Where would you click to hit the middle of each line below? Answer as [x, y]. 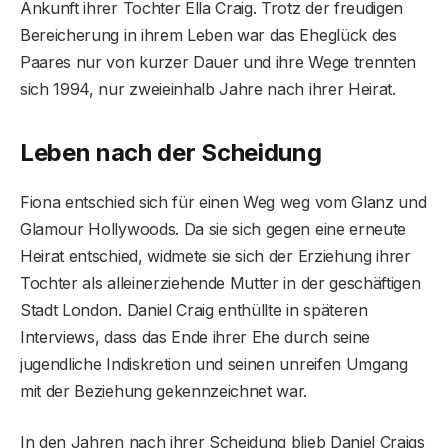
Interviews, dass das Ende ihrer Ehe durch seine [195, 337]
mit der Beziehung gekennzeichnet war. [164, 391]
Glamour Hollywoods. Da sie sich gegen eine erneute [213, 229]
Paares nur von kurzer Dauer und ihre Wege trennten [218, 61]
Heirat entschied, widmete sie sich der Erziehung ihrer [215, 256]
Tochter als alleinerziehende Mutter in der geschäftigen [220, 283]
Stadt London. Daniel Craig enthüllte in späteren [194, 310]
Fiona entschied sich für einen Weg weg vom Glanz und [223, 202]
